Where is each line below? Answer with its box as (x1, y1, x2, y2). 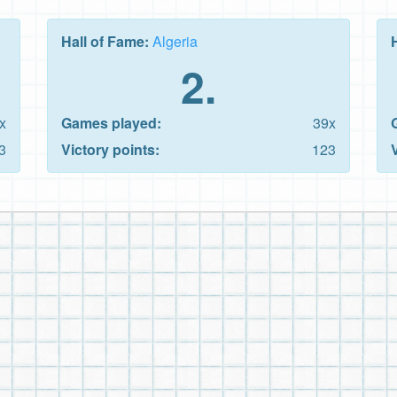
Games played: (61, 112, 161, 133)
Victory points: (61, 138, 160, 160)
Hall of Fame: (61, 30, 152, 51)
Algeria (152, 30, 198, 51)
